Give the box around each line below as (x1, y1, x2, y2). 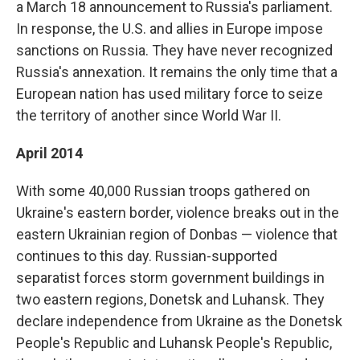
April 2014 (16, 144, 83, 162)
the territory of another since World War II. (16, 106, 281, 124)
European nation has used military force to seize (16, 84, 323, 102)
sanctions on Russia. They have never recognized (16, 41, 333, 59)
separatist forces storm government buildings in (16, 268, 325, 286)
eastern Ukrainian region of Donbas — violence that (16, 225, 337, 243)
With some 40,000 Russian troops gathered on (16, 182, 310, 199)
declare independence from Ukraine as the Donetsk (16, 312, 342, 329)
